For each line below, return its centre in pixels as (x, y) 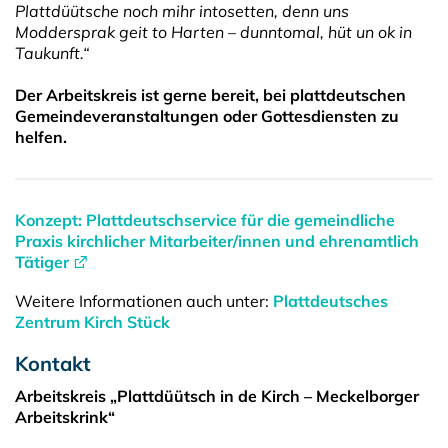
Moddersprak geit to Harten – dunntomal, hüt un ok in (213, 31)
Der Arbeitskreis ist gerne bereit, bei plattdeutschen (210, 94)
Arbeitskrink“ (65, 416)
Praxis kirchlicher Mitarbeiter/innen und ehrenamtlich (217, 240)
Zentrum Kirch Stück (92, 321)
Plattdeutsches (330, 300)
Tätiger (42, 261)
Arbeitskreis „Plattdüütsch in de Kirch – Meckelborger (217, 395)
